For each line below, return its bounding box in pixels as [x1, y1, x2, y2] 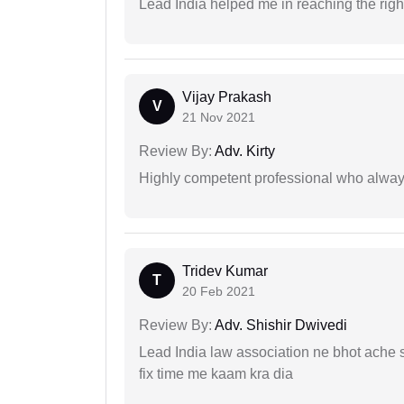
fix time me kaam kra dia [139, 366, 293, 382]
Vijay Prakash [182, 89, 271, 106]
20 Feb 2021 [182, 284, 255, 299]
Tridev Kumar [182, 263, 268, 280]
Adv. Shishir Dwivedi [212, 317, 347, 334]
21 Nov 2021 [182, 110, 255, 125]
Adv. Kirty [212, 143, 275, 160]
